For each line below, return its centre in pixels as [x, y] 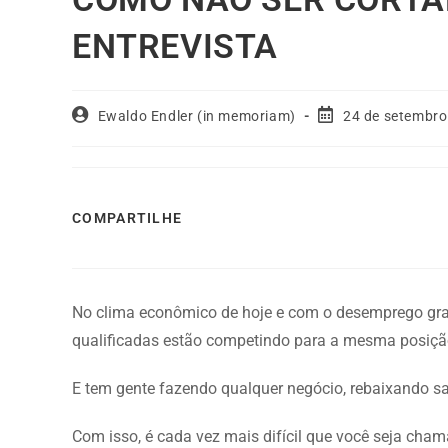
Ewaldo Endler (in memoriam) [196, 115]
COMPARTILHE [127, 217]
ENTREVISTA [175, 45]
